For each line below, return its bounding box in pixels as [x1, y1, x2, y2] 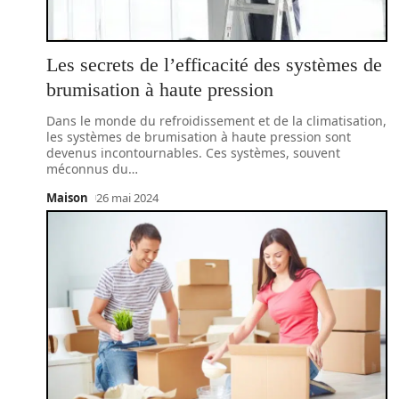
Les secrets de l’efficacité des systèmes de [46, 53, 382, 76]
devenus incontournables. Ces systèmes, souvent [46, 144, 340, 161]
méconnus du [46, 160, 128, 177]
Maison [46, 190, 88, 206]
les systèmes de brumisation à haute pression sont [46, 128, 351, 145]
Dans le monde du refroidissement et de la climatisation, [46, 112, 387, 129]
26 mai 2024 [95, 190, 159, 206]
